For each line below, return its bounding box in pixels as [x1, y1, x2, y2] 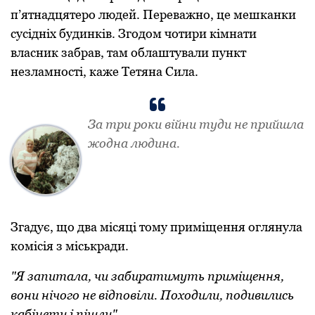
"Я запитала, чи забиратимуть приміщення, [11, 268, 284, 283]
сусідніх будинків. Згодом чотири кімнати [11, 25, 257, 41]
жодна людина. [88, 135, 180, 150]
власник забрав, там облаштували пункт [11, 44, 246, 60]
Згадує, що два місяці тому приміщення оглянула [11, 219, 302, 234]
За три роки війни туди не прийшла [88, 116, 304, 131]
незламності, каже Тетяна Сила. [11, 63, 198, 79]
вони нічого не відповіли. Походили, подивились [11, 287, 294, 302]
